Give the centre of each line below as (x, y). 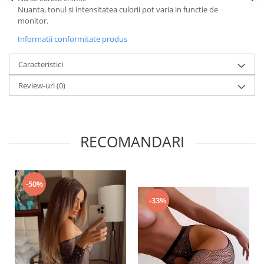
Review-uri (37, 85)
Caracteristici (41, 64)
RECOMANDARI (132, 141)
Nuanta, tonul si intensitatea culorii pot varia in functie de (118, 9)
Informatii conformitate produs (72, 39)
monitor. (33, 20)
